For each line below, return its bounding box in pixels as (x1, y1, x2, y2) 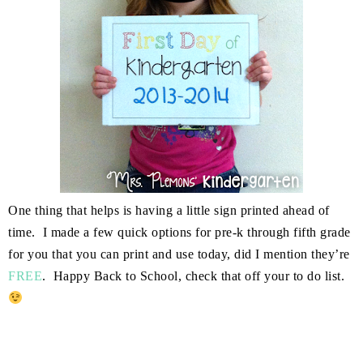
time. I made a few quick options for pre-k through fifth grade (8, 225, 351, 240)
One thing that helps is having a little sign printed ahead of (8, 203, 330, 218)
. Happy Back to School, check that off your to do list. (42, 269, 344, 284)
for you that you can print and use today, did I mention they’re (8, 247, 350, 262)
